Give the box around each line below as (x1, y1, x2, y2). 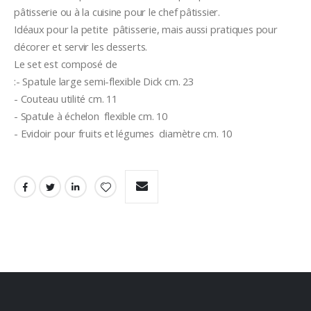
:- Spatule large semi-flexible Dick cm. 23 (14, 74, 194, 88)
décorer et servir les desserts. (14, 39, 148, 53)
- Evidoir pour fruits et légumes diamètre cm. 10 (14, 126, 233, 140)
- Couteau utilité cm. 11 (14, 91, 117, 106)
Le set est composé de (14, 56, 120, 71)
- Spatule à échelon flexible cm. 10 (14, 108, 167, 123)
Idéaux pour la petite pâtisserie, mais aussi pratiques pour (14, 22, 278, 36)
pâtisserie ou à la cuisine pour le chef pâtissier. (14, 4, 220, 19)
